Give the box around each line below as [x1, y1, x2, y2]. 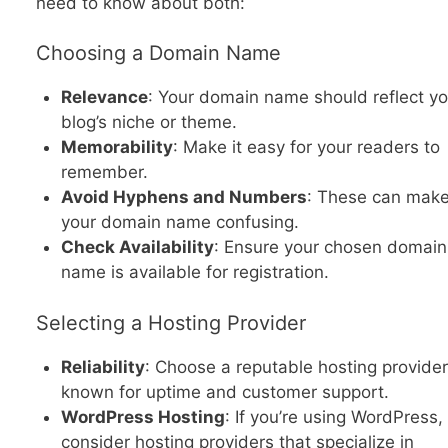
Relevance [61, 87, 148, 108]
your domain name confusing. [61, 212, 299, 233]
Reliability [61, 356, 145, 377]
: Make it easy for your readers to [173, 137, 440, 158]
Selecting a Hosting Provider [35, 310, 306, 335]
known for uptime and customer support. [61, 381, 389, 402]
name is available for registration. [61, 262, 329, 283]
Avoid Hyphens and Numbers [61, 187, 307, 208]
